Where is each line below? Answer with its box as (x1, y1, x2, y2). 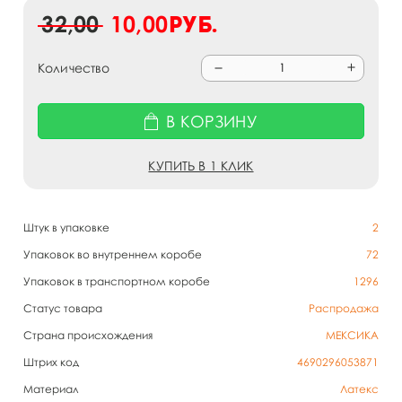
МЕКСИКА (326, 328, 379, 342)
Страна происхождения (23, 328, 153, 342)
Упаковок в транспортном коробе (23, 275, 210, 288)
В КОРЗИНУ (166, 111, 258, 131)
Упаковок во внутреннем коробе (23, 248, 202, 261)
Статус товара (23, 301, 102, 315)
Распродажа (309, 301, 379, 315)
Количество (38, 60, 110, 75)
